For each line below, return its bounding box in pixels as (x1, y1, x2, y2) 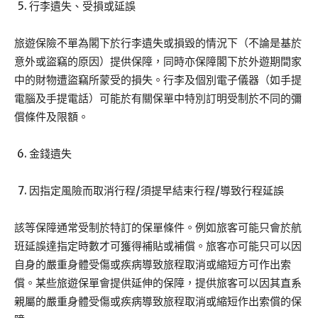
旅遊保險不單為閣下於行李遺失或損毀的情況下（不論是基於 (14, 36, 302, 50)
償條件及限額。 (14, 110, 89, 124)
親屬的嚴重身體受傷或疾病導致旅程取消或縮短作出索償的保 (14, 295, 302, 309)
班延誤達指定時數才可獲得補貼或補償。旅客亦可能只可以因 (14, 239, 302, 253)
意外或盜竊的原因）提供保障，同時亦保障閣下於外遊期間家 (14, 55, 302, 69)
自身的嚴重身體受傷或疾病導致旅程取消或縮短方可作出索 (14, 258, 291, 272)
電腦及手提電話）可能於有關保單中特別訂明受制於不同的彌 (14, 92, 302, 106)
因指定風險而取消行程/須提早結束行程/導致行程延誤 (29, 184, 284, 198)
